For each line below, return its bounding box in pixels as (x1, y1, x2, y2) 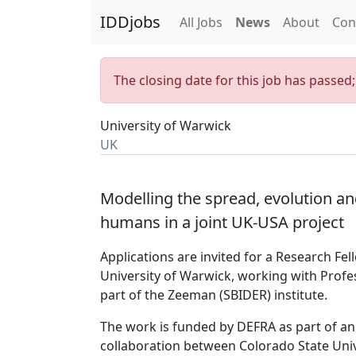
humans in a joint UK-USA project (100, 211, 344, 233)
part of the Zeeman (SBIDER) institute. (100, 286, 327, 304)
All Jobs (180, 14, 222, 31)
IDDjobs (100, 11, 161, 33)
